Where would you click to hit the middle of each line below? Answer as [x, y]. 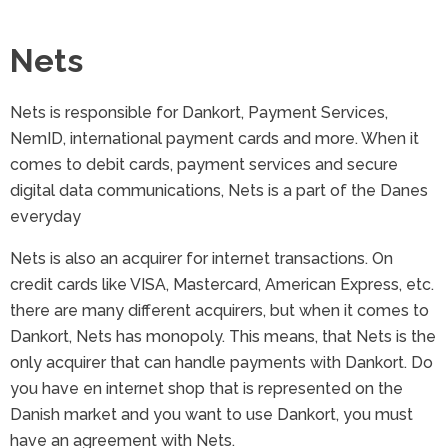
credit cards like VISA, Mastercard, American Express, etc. [222, 285]
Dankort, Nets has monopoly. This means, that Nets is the [223, 337]
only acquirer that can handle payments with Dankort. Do [221, 363]
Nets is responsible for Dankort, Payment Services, [199, 113]
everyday [45, 217]
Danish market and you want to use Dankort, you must [211, 415]
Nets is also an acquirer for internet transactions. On [201, 259]
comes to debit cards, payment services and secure [204, 165]
